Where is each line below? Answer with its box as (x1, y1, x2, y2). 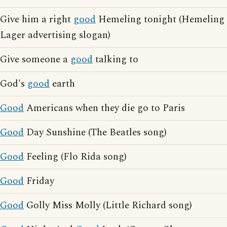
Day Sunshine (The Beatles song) (24, 125, 167, 140)
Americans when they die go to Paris (24, 101, 185, 116)
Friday (24, 174, 54, 188)
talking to (93, 52, 138, 67)
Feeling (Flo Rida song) (24, 149, 127, 164)
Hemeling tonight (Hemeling (96, 12, 224, 27)
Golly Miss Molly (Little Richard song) (24, 198, 192, 213)
